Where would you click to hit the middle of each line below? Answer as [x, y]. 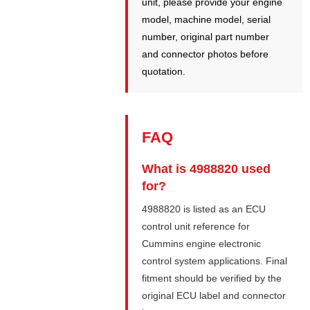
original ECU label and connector [214, 296]
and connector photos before [206, 54]
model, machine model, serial [207, 20]
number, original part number [206, 37]
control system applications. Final [215, 261]
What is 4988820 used [207, 169]
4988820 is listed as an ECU [204, 209]
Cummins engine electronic [202, 244]
